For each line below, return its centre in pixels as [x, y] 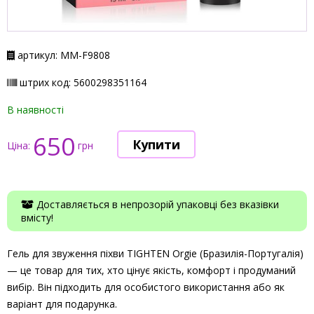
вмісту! [37, 218]
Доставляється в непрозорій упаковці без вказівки [156, 205]
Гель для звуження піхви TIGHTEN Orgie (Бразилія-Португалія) [155, 254]
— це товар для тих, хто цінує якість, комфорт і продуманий [151, 271]
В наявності [35, 110]
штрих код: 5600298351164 [82, 83]
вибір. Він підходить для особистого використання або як [146, 287]
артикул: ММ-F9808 [62, 55]
